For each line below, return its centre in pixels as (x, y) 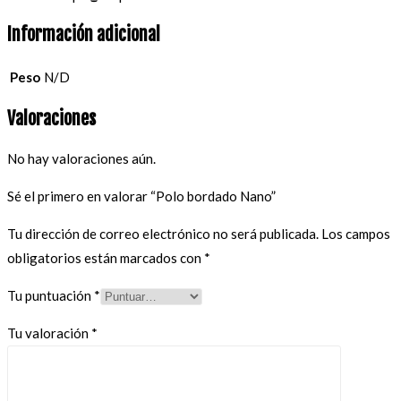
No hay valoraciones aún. (81, 158)
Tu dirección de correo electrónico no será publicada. (163, 233)
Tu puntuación (51, 295)
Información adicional (84, 34)
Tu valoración (49, 333)
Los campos (356, 233)
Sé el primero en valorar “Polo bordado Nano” (141, 196)
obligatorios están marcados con (106, 257)
